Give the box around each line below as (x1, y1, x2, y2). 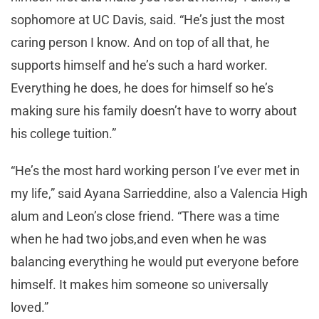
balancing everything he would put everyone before (11, 254, 299, 270)
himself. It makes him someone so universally (11, 277, 268, 293)
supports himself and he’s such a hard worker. (11, 58, 268, 73)
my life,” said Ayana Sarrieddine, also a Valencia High (11, 186, 308, 202)
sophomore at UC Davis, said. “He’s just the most (11, 12, 285, 28)
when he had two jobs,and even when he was (11, 231, 266, 247)
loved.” (11, 300, 48, 315)
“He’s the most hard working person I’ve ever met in (11, 163, 300, 179)
